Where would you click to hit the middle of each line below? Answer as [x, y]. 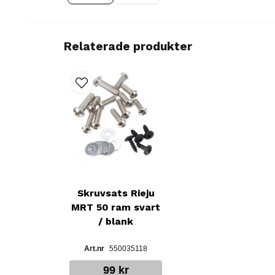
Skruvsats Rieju [116, 193]
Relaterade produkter [128, 46]
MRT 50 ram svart [116, 207]
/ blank [116, 222]
